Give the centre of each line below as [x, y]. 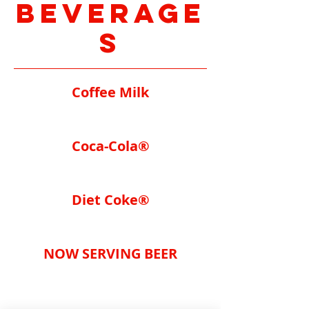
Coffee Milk [110, 92]
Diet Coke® [110, 200]
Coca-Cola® [110, 146]
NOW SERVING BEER [110, 253]
